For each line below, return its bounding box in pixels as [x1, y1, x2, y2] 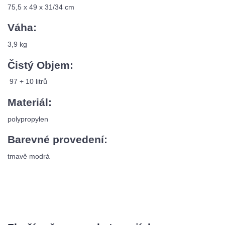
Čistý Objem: [8, 59, 73, 71]
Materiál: [8, 96, 52, 108]
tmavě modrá [8, 152, 50, 160]
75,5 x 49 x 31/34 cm [8, 3, 74, 11]
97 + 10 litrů [8, 77, 49, 86]
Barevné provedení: [8, 134, 110, 146]
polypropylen [8, 115, 48, 123]
